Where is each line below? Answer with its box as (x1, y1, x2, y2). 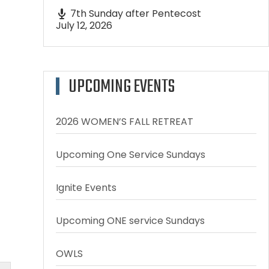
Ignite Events (55, 181, 116, 195)
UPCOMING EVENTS (68, 73, 175, 101)
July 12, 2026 (55, 19, 112, 32)
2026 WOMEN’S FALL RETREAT (55, 115, 193, 128)
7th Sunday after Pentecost (70, 7, 201, 20)
